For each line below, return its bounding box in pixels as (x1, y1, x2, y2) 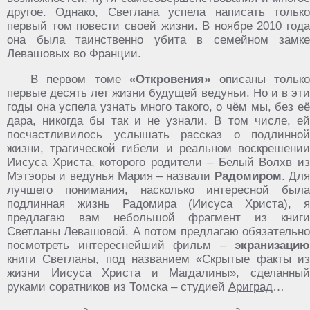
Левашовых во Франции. (7, 47, 141, 60)
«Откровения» (129, 73, 211, 86)
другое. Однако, (7, 6, 108, 19)
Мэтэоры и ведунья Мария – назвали (7, 170, 215, 183)
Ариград (228, 280, 273, 293)
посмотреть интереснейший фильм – (7, 239, 235, 252)
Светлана (107, 6, 159, 19)
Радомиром (214, 170, 282, 183)
